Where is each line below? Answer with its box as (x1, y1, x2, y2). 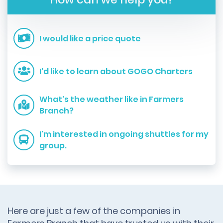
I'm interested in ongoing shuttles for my (39, 128, 209, 140)
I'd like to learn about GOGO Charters (39, 65, 193, 77)
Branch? (39, 105, 74, 116)
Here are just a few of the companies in (7, 205, 180, 217)
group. (39, 140, 67, 151)
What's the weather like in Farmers (39, 94, 184, 105)
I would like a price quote (39, 32, 141, 44)
